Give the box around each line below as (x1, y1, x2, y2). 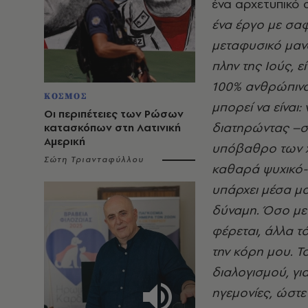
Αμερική (44, 134, 85, 148)
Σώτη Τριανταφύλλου (44, 154, 144, 165)
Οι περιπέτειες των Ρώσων (44, 107, 184, 121)
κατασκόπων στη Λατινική (44, 120, 181, 135)
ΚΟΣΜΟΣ (44, 91, 87, 102)
